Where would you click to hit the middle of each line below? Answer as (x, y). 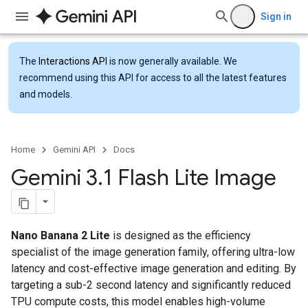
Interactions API (73, 61)
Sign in (276, 16)
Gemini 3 (54, 177)
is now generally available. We (172, 61)
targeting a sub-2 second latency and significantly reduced (151, 285)
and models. (46, 94)
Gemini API (74, 150)
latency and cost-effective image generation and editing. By (154, 268)
